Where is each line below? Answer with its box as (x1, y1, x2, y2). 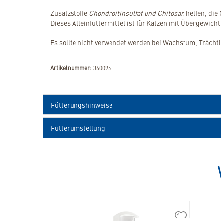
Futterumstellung (51, 123, 105, 133)
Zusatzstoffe (50, 8, 89, 18)
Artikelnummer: (50, 64, 92, 72)
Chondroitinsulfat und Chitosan (89, 8, 184, 18)
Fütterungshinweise (51, 100, 112, 110)
